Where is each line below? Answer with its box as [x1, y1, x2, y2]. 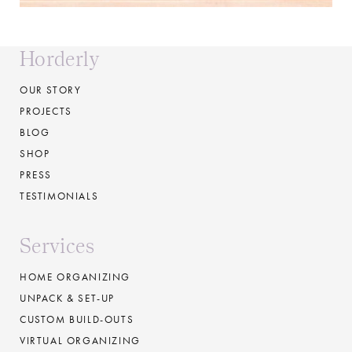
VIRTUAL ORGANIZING [20, 334, 141, 347]
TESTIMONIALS [20, 189, 99, 203]
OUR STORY [20, 83, 82, 97]
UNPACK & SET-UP [20, 291, 115, 305]
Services [20, 233, 94, 258]
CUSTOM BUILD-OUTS [20, 313, 134, 326]
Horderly [20, 46, 99, 71]
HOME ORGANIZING [20, 270, 130, 284]
